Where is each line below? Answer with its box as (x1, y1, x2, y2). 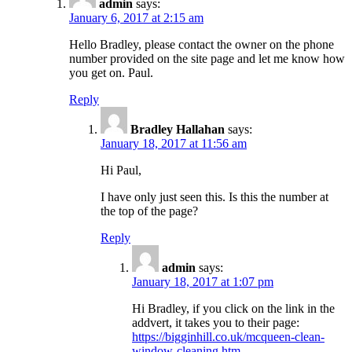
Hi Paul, (101, 163, 141, 177)
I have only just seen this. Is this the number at (101, 189, 328, 203)
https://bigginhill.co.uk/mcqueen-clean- (132, 329, 324, 343)
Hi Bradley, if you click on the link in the (132, 301, 335, 315)
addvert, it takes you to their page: (132, 315, 299, 329)
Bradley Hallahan (130, 122, 225, 136)
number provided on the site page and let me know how (69, 51, 345, 65)
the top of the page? (101, 203, 198, 218)
